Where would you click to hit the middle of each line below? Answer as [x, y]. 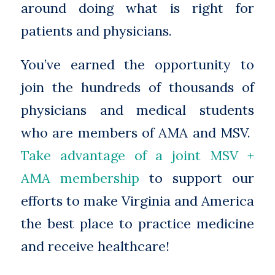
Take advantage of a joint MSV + [137, 156]
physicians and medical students [137, 110]
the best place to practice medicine [137, 224]
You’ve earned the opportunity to [137, 65]
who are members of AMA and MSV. [137, 133]
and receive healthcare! [95, 246]
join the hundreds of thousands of [137, 87]
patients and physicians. [96, 30]
